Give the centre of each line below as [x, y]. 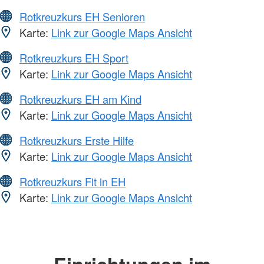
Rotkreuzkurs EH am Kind [80, 99]
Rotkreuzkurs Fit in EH [72, 181]
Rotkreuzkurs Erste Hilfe [77, 140]
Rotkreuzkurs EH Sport [74, 57]
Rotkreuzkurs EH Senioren [82, 16]
